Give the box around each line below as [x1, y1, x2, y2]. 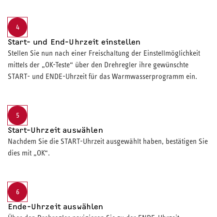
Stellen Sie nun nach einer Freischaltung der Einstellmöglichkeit [8, 48, 200, 57]
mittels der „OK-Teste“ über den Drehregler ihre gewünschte [8, 60, 188, 69]
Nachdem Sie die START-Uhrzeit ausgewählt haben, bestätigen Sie [8, 137, 208, 145]
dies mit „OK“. [8, 148, 50, 157]
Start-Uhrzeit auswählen [8, 125, 103, 135]
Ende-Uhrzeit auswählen [8, 201, 104, 211]
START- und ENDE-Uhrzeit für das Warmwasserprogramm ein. [8, 72, 197, 80]
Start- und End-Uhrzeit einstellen [8, 37, 141, 46]
